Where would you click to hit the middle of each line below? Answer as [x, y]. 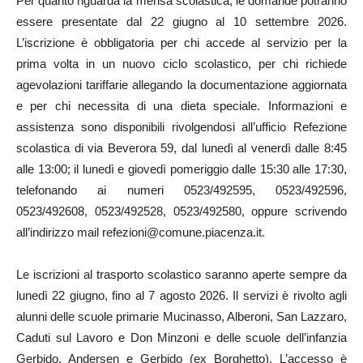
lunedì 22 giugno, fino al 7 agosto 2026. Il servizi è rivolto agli [181, 295]
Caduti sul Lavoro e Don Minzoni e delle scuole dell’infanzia [181, 337]
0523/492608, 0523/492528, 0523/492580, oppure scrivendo [181, 211]
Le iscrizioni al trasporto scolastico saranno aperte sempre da [181, 274]
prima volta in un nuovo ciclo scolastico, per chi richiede [181, 63]
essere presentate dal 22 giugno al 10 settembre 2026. [181, 21]
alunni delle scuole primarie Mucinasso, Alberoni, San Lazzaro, [181, 316]
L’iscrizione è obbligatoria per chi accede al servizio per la [181, 42]
